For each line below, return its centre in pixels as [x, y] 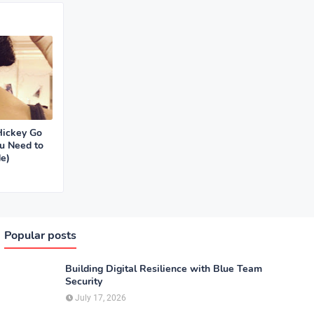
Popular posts [40, 235]
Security [84, 281]
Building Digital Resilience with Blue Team [164, 269]
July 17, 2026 [101, 298]
